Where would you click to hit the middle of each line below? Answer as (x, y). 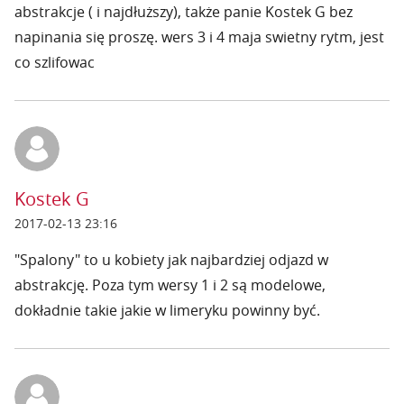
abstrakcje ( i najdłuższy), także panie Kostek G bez (184, 12)
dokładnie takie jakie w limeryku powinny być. (167, 310)
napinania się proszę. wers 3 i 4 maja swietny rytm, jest (199, 37)
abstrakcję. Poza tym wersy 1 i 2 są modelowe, (170, 285)
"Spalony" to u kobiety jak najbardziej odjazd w (171, 260)
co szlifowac (55, 62)
